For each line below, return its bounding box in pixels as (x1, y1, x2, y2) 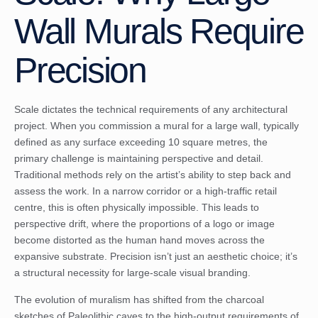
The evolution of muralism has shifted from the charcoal (14, 293, 264, 305)
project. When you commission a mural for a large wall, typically (14, 120, 299, 132)
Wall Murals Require (14, 11, 304, 52)
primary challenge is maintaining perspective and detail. (14, 153, 263, 165)
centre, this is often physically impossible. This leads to (14, 202, 259, 214)
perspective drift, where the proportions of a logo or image (14, 218, 275, 230)
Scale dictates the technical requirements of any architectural (14, 104, 287, 116)
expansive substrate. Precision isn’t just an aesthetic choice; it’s (14, 251, 297, 263)
